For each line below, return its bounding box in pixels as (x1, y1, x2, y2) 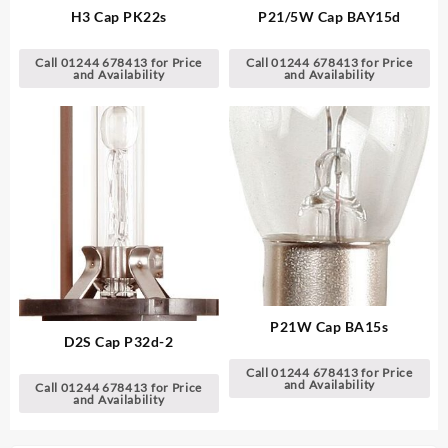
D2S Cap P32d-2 (64, 333, 174, 351)
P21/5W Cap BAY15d (258, 8, 401, 26)
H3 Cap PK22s (70, 8, 167, 26)
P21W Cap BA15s (270, 318, 389, 336)
